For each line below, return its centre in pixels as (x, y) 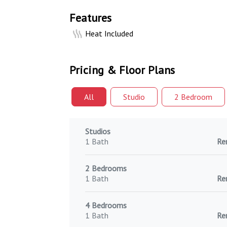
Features (90, 18)
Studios (98, 131)
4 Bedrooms (106, 205)
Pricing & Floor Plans (122, 70)
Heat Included (109, 33)
